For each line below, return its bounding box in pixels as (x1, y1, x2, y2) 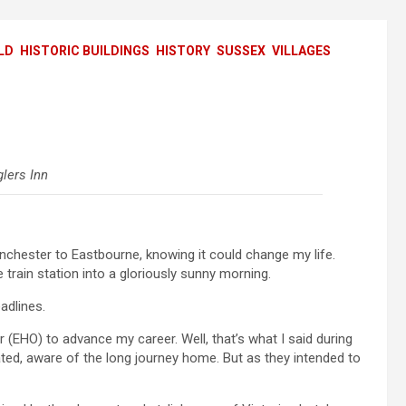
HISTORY (156, 43, 210, 59)
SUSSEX (217, 43, 266, 59)
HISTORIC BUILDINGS (20, 43, 150, 59)
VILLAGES (272, 43, 331, 59)
